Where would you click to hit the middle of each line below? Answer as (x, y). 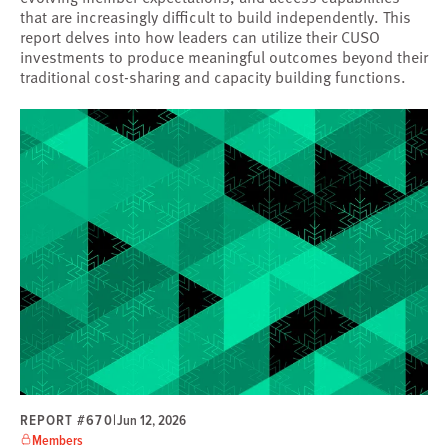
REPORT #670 (66, 420)
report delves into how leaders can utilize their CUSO (200, 37)
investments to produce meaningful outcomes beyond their (224, 57)
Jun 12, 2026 (151, 420)
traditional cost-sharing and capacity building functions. (213, 77)
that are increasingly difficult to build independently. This (215, 17)
